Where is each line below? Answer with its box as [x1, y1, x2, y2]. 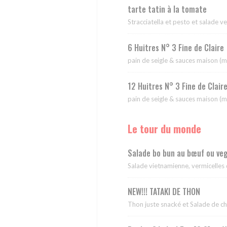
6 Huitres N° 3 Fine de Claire [128, 42, 224, 54]
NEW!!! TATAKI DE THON [128, 185, 200, 198]
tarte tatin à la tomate [128, 3, 207, 16]
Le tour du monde [128, 121, 201, 137]
